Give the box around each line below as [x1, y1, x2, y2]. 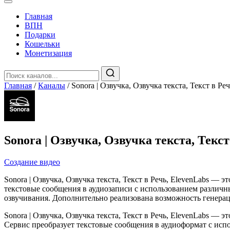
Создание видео [4, 157, 60, 166]
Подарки [25, 30, 55, 39]
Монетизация [25, 49, 72, 57]
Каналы [38, 81, 65, 90]
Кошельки [25, 40, 60, 48]
